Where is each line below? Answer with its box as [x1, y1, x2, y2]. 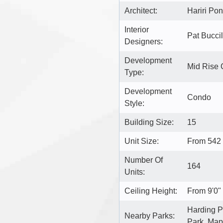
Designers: [124, 37, 163, 46]
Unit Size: [124, 136, 159, 145]
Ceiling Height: [124, 186, 177, 195]
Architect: [124, 6, 157, 15]
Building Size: [124, 117, 174, 126]
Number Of [124, 155, 163, 164]
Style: [124, 99, 144, 108]
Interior [124, 25, 149, 34]
